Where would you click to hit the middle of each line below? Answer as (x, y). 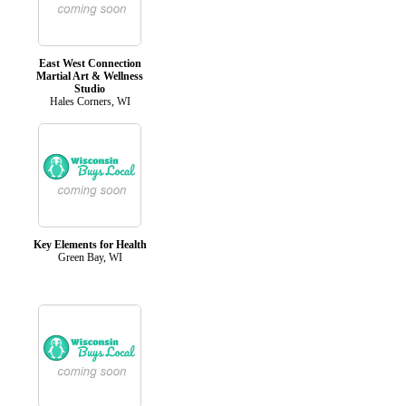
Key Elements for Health (90, 244)
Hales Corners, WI (90, 101)
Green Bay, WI (90, 257)
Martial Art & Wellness (90, 76)
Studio (90, 88)
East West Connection (90, 63)
